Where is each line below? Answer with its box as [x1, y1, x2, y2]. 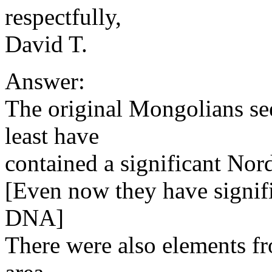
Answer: [5, 68, 85, 94]
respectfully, [5, 4, 121, 30]
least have [5, 123, 99, 149]
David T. [5, 31, 87, 57]
